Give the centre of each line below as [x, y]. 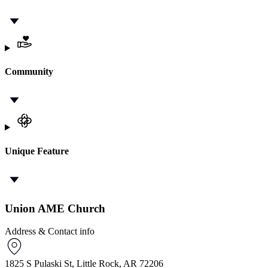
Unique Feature [37, 151]
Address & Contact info [50, 232]
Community [29, 71]
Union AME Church [55, 208]
